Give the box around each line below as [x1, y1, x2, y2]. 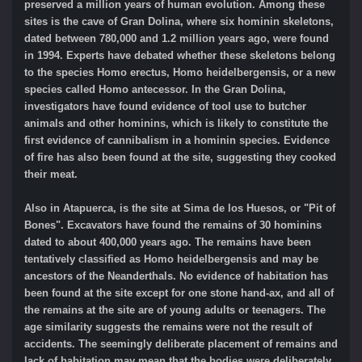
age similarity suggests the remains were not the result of [24, 321, 312, 334]
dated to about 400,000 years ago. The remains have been [24, 236, 311, 249]
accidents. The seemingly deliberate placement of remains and [24, 338, 338, 351]
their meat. [24, 168, 78, 181]
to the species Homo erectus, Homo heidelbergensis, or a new [24, 66, 335, 79]
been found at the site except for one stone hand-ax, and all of [24, 287, 334, 300]
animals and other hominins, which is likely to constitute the [24, 117, 328, 130]
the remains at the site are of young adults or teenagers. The [24, 304, 326, 317]
